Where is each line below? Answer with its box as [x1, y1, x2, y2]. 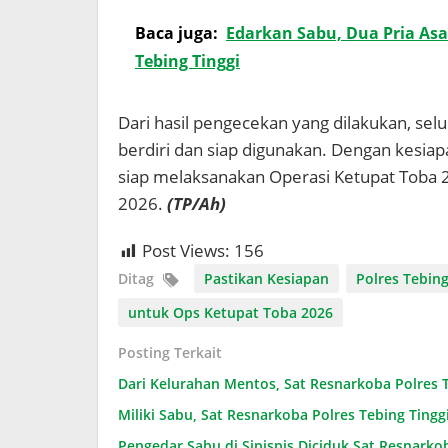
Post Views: [142, 239, 230, 263]
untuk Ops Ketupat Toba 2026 [128, 303, 333, 323]
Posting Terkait [118, 343, 222, 363]
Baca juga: [135, 22, 218, 45]
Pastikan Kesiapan [204, 269, 329, 289]
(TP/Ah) [167, 192, 226, 216]
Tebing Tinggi [135, 50, 240, 73]
